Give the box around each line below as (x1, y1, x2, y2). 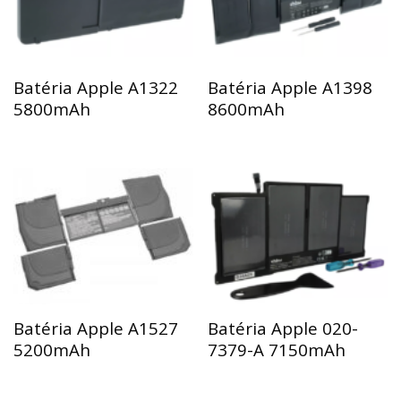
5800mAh (13, 98, 90, 121)
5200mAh (13, 337, 90, 361)
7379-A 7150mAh (208, 337, 346, 361)
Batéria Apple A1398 (208, 76, 373, 99)
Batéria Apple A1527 (13, 316, 178, 339)
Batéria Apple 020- (208, 316, 359, 339)
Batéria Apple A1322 (13, 76, 178, 99)
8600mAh (208, 98, 286, 121)
